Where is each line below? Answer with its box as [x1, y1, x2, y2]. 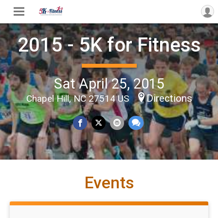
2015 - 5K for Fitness [17, 33, 201, 56]
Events [84, 173, 134, 192]
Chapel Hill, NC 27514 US [26, 92, 131, 104]
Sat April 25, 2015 [54, 75, 164, 92]
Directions [146, 92, 192, 104]
